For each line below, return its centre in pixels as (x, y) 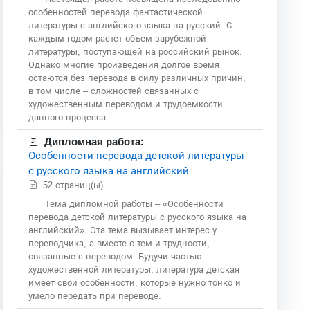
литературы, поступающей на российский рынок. (136, 51)
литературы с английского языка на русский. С (130, 25)
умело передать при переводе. (95, 295)
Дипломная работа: (94, 142)
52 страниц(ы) (75, 185)
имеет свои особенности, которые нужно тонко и (135, 282)
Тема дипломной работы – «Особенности (135, 203)
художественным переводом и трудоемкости (126, 104)
